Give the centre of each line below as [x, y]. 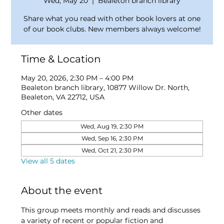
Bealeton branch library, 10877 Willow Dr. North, [105, 88]
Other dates [42, 113]
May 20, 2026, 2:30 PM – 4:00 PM [77, 78]
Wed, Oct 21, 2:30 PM [112, 150]
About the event [62, 191]
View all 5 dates [48, 161]
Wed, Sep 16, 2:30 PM [112, 138]
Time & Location [61, 59]
